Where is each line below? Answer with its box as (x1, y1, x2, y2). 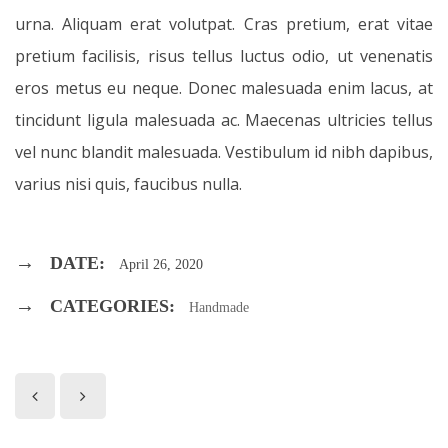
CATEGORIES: (50, 296, 175, 316)
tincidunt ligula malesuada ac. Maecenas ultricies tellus (15, 109, 433, 131)
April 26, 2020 (119, 257, 203, 272)
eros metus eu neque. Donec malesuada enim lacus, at (15, 77, 433, 99)
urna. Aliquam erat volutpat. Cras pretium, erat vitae (15, 13, 433, 35)
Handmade (189, 300, 249, 315)
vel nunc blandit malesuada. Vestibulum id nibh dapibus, (15, 141, 433, 163)
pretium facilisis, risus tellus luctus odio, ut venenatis (15, 45, 433, 67)
